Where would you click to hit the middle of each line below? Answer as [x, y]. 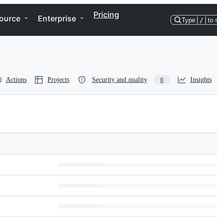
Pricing [106, 15]
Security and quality [120, 80]
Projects [58, 80]
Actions [16, 80]
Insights [201, 80]
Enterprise [57, 18]
